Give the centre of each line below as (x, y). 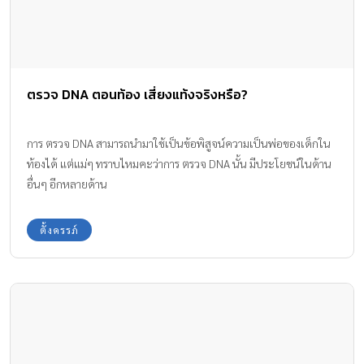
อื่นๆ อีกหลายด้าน (67, 183)
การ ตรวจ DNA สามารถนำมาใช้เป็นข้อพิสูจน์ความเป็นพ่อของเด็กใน (179, 143)
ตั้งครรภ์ (59, 230)
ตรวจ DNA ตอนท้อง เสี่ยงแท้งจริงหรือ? (137, 94)
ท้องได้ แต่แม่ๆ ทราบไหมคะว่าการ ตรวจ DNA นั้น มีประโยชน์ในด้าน (179, 163)
